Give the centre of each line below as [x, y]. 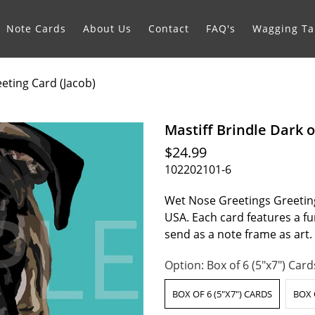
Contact [169, 29]
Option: [186, 265]
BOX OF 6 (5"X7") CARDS [222, 294]
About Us [107, 29]
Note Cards [36, 29]
